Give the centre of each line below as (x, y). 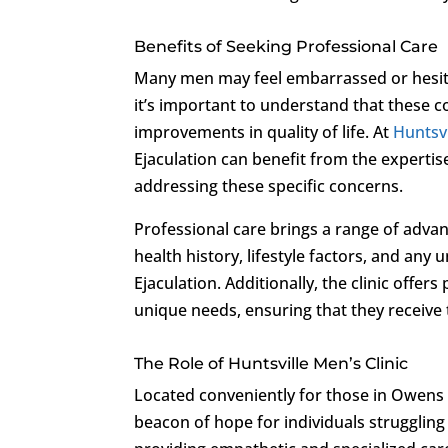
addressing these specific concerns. (269, 185)
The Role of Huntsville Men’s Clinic (271, 363)
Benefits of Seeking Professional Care (286, 46)
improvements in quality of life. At (264, 131)
